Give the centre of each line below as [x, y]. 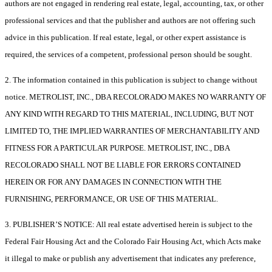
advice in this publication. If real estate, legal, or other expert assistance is [125, 38]
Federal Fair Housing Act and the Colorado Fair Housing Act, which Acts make [133, 242]
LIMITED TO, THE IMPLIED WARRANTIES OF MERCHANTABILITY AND [132, 131]
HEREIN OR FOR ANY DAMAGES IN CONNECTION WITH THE [113, 182]
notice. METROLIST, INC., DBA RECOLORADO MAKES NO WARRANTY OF [135, 97]
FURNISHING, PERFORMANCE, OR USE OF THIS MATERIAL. [111, 199]
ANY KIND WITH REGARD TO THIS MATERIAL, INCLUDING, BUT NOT [129, 114]
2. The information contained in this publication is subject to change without [131, 80]
